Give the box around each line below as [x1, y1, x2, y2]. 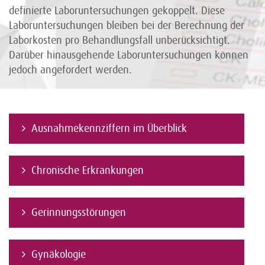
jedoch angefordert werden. [9, 64, 132, 76]
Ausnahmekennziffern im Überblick [31, 122, 187, 134]
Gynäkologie [31, 248, 86, 260]
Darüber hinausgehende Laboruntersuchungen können [9, 49, 248, 61]
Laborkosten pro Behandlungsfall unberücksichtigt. [9, 34, 230, 46]
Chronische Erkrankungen [31, 164, 144, 176]
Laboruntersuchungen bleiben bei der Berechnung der [9, 20, 244, 31]
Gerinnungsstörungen [31, 206, 126, 218]
